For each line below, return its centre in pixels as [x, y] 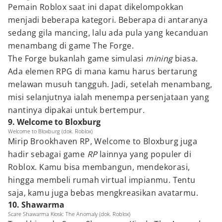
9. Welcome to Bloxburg [54, 122]
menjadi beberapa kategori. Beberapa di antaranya [108, 20]
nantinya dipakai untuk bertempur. [77, 110]
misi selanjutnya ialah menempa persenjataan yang [109, 97]
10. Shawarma [36, 205]
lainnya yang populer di [145, 154]
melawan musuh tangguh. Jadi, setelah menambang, [110, 84]
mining [161, 58]
